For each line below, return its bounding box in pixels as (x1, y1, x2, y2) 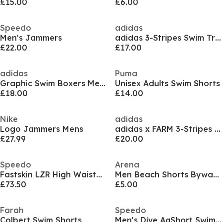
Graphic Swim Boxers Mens (100, 78, 106, 88)
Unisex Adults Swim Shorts (114, 78, 220, 88)
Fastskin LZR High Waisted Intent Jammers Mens (96, 169, 102, 179)
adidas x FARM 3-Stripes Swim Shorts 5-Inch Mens (214, 124, 221, 134)
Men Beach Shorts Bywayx (213, 169, 219, 179)
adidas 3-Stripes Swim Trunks (215, 33, 221, 43)
